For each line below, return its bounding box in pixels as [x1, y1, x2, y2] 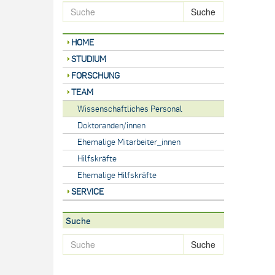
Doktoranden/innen [77, 120, 145, 130]
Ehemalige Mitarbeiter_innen [77, 136, 180, 147]
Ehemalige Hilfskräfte [77, 169, 157, 180]
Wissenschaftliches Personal [77, 103, 182, 114]
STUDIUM [71, 53, 106, 64]
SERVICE [71, 186, 104, 196]
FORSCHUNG [71, 70, 120, 80]
